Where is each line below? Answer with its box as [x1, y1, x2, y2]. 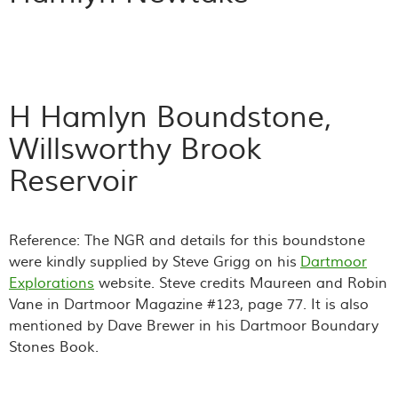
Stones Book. [9, 338, 99, 356]
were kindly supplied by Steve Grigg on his [9, 252, 300, 271]
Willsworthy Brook [9, 130, 261, 169]
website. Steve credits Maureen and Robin [94, 274, 387, 292]
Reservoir [9, 162, 138, 201]
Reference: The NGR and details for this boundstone [9, 231, 365, 250]
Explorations [9, 274, 94, 292]
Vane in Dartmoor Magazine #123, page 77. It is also [9, 295, 369, 314]
